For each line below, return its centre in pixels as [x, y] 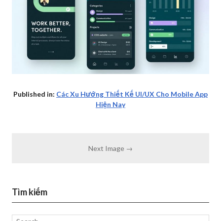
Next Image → [110, 148]
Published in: [35, 94]
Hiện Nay [110, 104]
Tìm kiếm [30, 192]
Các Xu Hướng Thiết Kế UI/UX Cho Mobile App [132, 94]
